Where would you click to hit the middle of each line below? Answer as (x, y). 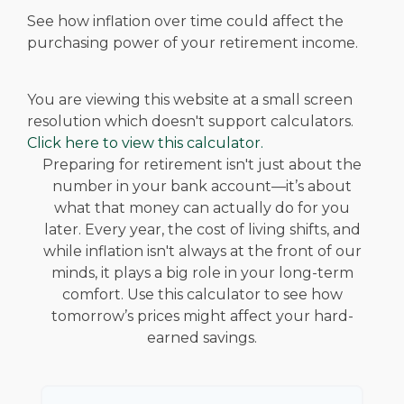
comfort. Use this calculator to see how (202, 294)
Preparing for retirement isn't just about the (202, 165)
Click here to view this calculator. (145, 143)
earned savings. (202, 338)
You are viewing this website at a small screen (190, 100)
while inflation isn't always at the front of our (202, 251)
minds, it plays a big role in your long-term (202, 273)
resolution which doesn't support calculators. (190, 121)
